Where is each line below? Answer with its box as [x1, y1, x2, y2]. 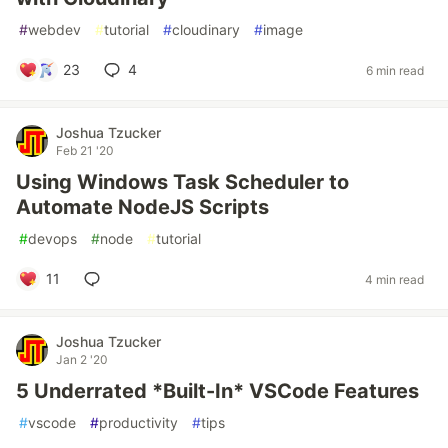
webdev [28, 21, 81, 38]
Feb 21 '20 [56, 143, 114, 158]
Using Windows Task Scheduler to [16, 170, 349, 194]
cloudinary [172, 21, 240, 38]
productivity [99, 414, 178, 431]
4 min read [365, 271, 424, 287]
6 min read [366, 62, 424, 78]
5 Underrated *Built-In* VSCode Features [16, 379, 419, 403]
